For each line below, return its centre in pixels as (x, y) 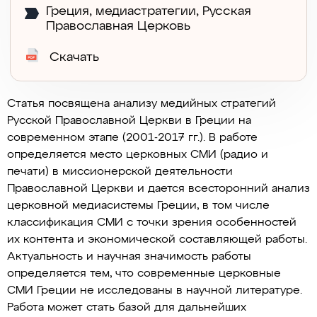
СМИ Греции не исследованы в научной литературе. (155, 291)
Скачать (73, 57)
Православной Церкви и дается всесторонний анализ (158, 189)
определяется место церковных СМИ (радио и (138, 155)
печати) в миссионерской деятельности (120, 172)
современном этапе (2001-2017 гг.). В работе (132, 138)
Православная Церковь (118, 26)
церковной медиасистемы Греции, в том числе (138, 206)
